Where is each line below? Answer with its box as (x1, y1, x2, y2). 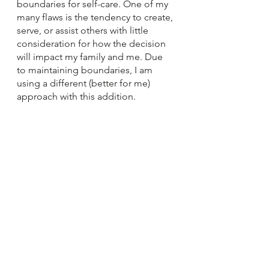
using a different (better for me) (17, 77, 153, 89)
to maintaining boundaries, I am (17, 64, 155, 76)
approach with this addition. (17, 90, 136, 102)
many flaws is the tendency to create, (17, 11, 175, 23)
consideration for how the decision (17, 37, 168, 49)
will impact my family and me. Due (17, 50, 165, 62)
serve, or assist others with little (17, 24, 151, 36)
